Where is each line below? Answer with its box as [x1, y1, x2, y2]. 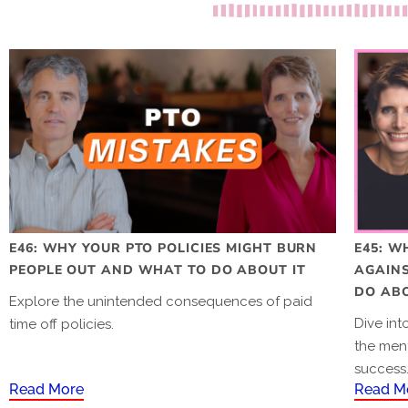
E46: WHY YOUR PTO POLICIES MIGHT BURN [9, 239, 318, 257]
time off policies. [9, 315, 114, 332]
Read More [9, 380, 84, 398]
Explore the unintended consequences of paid [9, 292, 312, 310]
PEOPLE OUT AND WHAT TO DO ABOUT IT [9, 260, 306, 279]
